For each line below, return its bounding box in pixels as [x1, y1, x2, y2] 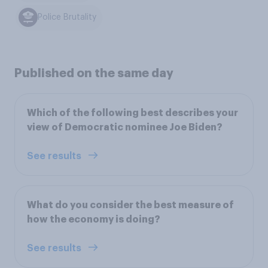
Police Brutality [38, 13, 97, 22]
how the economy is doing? [27, 214, 160, 224]
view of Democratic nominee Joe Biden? [27, 122, 223, 132]
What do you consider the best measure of [27, 200, 234, 210]
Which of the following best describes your [27, 108, 238, 118]
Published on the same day [14, 66, 173, 79]
